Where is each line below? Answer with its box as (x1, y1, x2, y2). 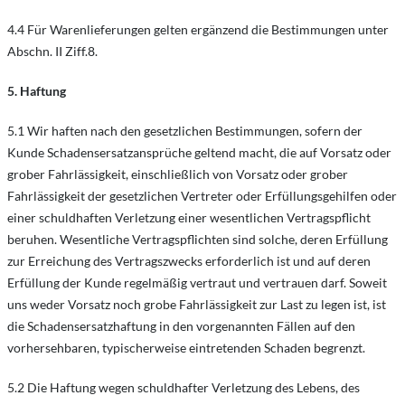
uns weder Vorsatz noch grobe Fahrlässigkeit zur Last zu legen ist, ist (7, 297, 386, 312)
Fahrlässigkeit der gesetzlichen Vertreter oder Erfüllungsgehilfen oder (7, 188, 397, 203)
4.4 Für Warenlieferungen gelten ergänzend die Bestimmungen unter (7, 22, 389, 37)
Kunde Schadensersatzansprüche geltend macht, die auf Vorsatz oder (7, 145, 391, 160)
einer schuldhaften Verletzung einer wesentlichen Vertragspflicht (7, 210, 371, 225)
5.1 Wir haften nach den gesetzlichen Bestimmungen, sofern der (7, 123, 363, 138)
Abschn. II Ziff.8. (7, 43, 98, 59)
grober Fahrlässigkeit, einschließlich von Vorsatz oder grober (7, 166, 348, 182)
